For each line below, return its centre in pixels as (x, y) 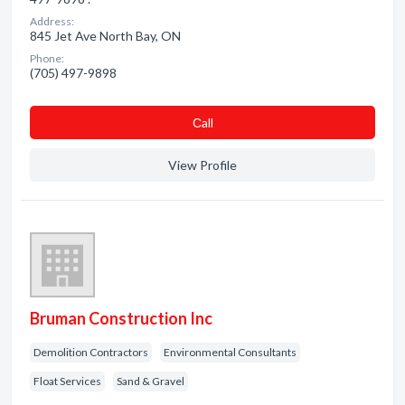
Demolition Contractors (91, 352)
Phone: (47, 58)
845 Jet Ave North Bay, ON (105, 36)
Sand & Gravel (151, 381)
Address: (52, 21)
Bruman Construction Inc (121, 318)
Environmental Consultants (230, 352)
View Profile (202, 165)
